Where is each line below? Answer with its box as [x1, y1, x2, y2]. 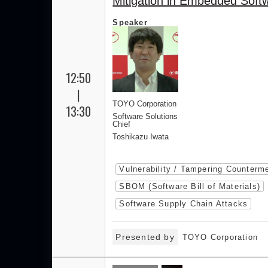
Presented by [115, 232, 175, 242]
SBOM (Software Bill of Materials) [119, 182, 260, 191]
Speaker [112, 18, 148, 27]
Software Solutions [112, 112, 178, 121]
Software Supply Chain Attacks [119, 199, 248, 208]
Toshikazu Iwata [112, 132, 169, 141]
